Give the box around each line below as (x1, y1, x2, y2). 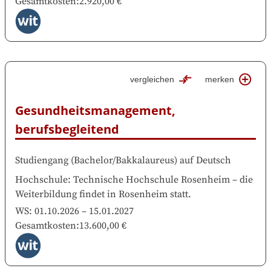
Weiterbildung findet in (15, 188, 116, 200)
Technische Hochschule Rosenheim (73, 173, 230, 186)
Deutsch (196, 154, 231, 166)
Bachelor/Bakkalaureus (74, 154, 174, 166)
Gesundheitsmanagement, (15, 102, 175, 119)
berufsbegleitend (15, 120, 119, 137)
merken (205, 74, 235, 84)
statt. (170, 188, 191, 200)
